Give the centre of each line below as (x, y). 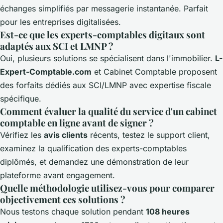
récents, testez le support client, (149, 135)
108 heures (168, 212)
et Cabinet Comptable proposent (154, 72)
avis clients (66, 135)
